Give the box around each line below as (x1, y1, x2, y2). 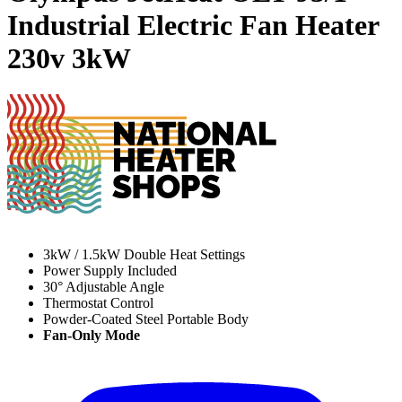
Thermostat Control (43, 295, 153, 311)
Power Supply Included (43, 263, 177, 279)
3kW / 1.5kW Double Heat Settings (43, 247, 245, 263)
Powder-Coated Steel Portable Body (43, 311, 249, 328)
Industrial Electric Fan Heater (7, 8, 379, 41)
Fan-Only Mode (43, 328, 140, 344)
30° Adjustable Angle (43, 279, 164, 295)
